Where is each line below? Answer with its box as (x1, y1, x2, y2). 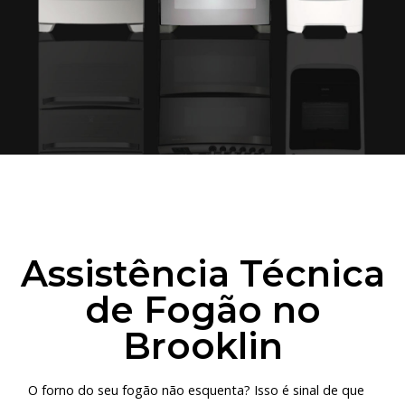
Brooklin (122, 323, 283, 368)
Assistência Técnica (20, 250, 385, 296)
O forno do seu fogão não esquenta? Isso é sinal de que (28, 381, 365, 400)
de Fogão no (84, 287, 321, 332)
